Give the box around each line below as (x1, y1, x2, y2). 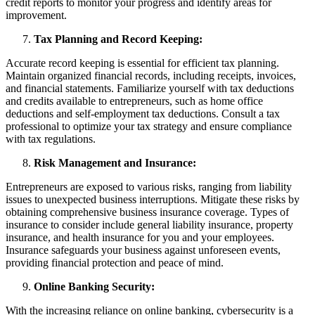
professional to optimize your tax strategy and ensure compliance (6, 120, 292, 132)
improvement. (6, 8, 67, 21)
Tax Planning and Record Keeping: (34, 32, 202, 45)
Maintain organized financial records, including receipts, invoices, (6, 69, 296, 82)
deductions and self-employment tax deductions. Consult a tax (6, 107, 280, 120)
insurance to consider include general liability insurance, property (6, 218, 293, 231)
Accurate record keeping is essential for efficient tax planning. (6, 56, 279, 69)
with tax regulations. (6, 132, 96, 145)
